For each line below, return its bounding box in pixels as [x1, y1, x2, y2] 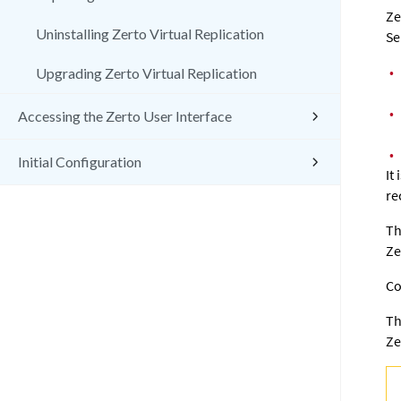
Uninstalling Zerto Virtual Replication [36, 25, 264, 42]
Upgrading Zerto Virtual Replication [36, 64, 257, 81]
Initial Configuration [18, 153, 141, 170]
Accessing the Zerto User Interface [18, 107, 232, 124]
